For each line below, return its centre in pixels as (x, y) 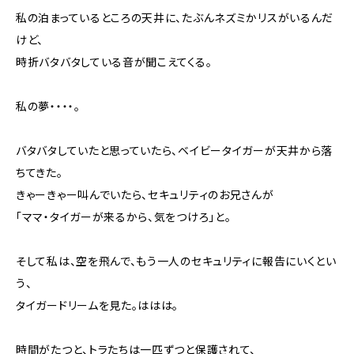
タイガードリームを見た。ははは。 (98, 305)
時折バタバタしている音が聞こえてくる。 (114, 62)
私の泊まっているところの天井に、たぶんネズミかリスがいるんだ (175, 17)
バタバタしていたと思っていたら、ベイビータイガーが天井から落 (175, 150)
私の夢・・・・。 (48, 106)
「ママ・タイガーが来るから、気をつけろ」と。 (124, 217)
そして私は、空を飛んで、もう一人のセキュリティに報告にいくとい (176, 261)
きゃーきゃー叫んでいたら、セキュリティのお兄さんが (145, 194)
